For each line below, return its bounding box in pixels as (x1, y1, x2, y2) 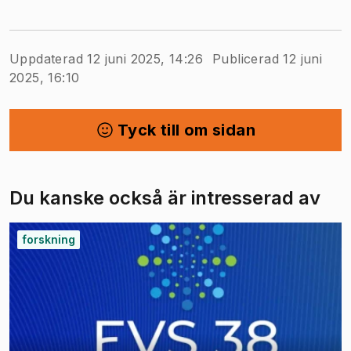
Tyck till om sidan (117, 120, 256, 139)
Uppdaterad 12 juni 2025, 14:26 (9, 50, 203, 67)
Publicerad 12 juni (212, 50, 323, 67)
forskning (22, 232, 75, 246)
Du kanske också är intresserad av (9, 186, 320, 209)
